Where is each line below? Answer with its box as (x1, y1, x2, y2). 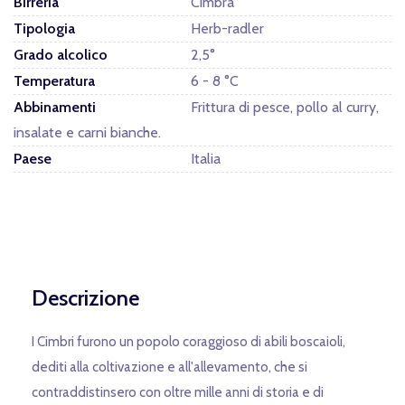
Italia (191, 149, 221, 167)
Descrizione (32, 284, 139, 311)
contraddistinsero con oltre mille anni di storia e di (32, 383, 324, 400)
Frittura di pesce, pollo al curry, (191, 98, 379, 116)
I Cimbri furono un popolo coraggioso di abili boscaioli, (32, 333, 345, 350)
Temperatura (14, 71, 95, 89)
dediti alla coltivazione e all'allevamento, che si (32, 358, 307, 375)
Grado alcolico (14, 45, 108, 63)
